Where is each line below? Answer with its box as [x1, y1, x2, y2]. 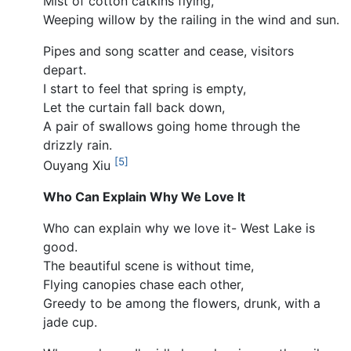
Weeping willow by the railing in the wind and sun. [43, 12, 339, 27]
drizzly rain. [43, 137, 112, 153]
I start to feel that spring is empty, [43, 81, 246, 96]
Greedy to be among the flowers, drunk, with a [43, 295, 320, 312]
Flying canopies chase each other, [43, 277, 244, 293]
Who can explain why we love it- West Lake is [43, 220, 315, 237]
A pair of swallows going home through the [43, 118, 300, 134]
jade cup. [43, 314, 97, 331]
